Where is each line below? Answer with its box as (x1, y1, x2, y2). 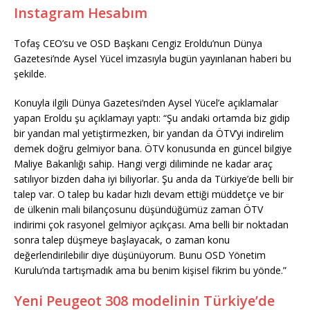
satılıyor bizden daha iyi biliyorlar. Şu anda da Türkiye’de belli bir (14, 172, 293, 185)
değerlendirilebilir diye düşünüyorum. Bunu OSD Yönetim (14, 248, 266, 262)
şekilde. (14, 66, 46, 80)
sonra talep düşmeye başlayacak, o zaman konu (14, 232, 230, 246)
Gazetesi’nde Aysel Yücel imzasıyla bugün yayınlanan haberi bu (14, 51, 291, 65)
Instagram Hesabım (14, 3, 147, 22)
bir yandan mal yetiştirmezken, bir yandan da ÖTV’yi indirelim (14, 126, 284, 140)
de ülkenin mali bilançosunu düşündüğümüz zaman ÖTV (14, 202, 263, 216)
